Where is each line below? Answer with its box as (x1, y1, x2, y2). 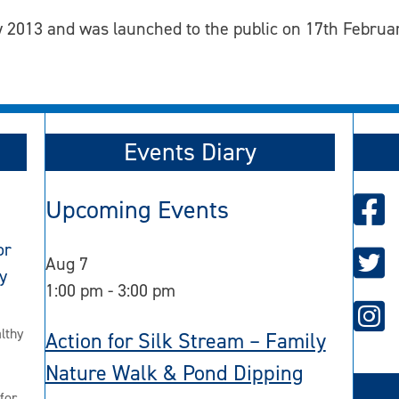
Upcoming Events (45, 193, 229, 227)
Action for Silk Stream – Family (45, 326, 326, 355)
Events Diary (124, 135, 256, 169)
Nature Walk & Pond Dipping (45, 358, 304, 387)
